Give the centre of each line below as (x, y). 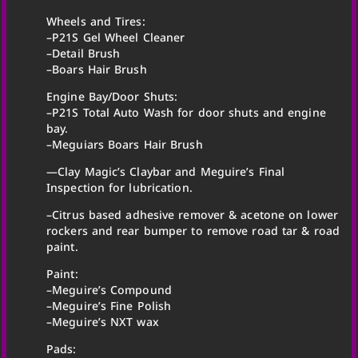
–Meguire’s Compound (109, 289)
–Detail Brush (84, 53)
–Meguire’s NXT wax (103, 321)
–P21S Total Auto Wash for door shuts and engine (186, 112)
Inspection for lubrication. (119, 187)
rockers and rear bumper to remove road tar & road (193, 230)
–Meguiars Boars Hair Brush (125, 144)
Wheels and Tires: (96, 21)
